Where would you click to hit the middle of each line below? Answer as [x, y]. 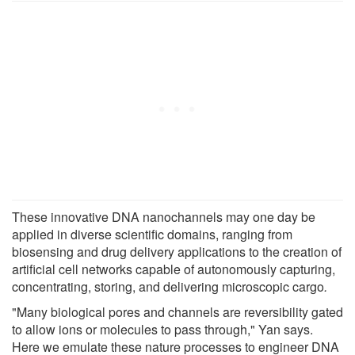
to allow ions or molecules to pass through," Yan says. [162, 329]
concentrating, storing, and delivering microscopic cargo [168, 286]
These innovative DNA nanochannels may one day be [164, 216]
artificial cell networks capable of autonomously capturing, [174, 269]
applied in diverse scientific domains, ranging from [152, 234]
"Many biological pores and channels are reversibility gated [177, 311]
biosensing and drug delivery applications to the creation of [177, 251]
